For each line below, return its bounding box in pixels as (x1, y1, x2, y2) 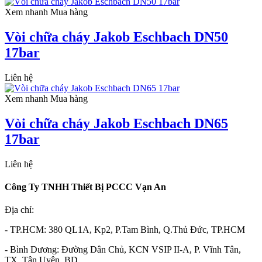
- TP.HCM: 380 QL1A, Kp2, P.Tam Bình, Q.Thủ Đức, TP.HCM (5, 225, 245, 235)
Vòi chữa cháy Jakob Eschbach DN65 (5, 115, 228, 131)
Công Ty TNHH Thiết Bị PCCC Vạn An (5, 181, 166, 192)
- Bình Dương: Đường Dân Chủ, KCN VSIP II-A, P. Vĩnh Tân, (5, 244, 241, 255)
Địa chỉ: (5, 205, 34, 215)
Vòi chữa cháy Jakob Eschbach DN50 (5, 29, 228, 44)
